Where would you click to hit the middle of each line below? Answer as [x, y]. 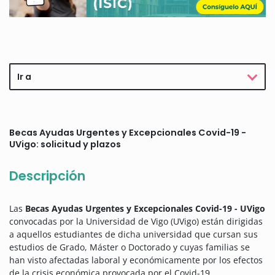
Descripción [47, 176]
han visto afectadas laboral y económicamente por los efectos [136, 260]
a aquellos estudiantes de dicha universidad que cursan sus [134, 234]
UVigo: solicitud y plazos [65, 145]
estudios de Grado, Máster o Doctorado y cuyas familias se [130, 247]
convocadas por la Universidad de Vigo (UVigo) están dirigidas [136, 222]
